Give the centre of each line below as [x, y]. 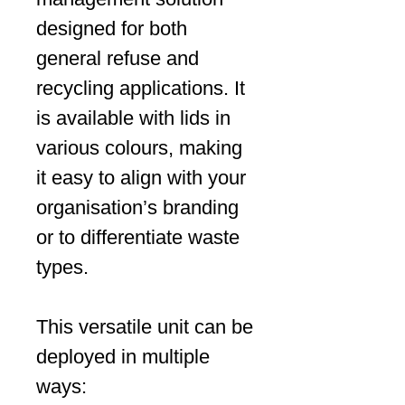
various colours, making [139, 148]
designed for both [112, 28]
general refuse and [118, 58]
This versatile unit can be [145, 327]
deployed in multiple [123, 357]
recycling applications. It [141, 88]
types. [62, 267]
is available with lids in [133, 118]
